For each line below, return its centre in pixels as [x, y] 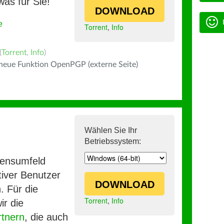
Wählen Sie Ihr [111, 130]
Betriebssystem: [113, 141]
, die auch [46, 217]
